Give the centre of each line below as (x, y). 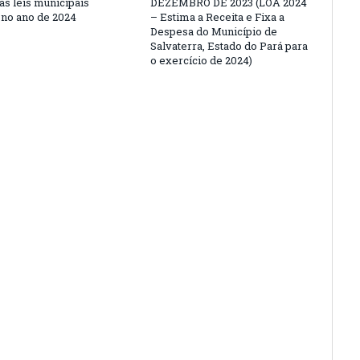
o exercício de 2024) (201, 60)
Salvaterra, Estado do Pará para (229, 46)
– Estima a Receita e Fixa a (217, 17)
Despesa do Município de (214, 31)
